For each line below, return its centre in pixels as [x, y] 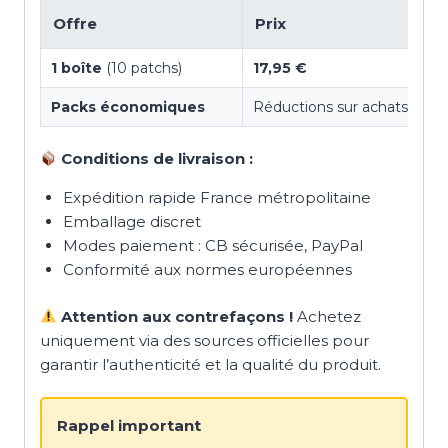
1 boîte [76, 68]
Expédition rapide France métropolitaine [216, 198]
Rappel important [129, 425]
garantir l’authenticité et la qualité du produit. [210, 364]
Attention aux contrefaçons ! [175, 316]
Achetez [327, 316]
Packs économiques [128, 107]
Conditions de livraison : [155, 159]
